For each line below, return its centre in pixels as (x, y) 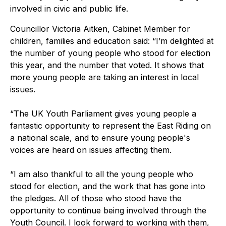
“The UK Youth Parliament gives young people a (103, 113)
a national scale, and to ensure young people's (100, 137)
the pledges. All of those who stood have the (96, 198)
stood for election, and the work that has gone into (108, 186)
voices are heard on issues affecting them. (91, 150)
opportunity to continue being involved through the (108, 210)
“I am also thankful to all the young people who (102, 174)
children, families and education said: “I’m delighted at (112, 41)
